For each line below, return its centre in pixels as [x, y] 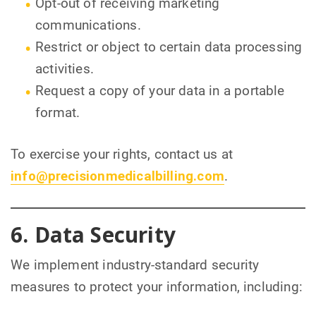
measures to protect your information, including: [157, 287]
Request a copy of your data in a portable [160, 91]
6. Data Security [93, 235]
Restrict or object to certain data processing [169, 48]
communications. [88, 26]
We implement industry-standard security [135, 266]
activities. [65, 69]
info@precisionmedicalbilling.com [117, 177]
